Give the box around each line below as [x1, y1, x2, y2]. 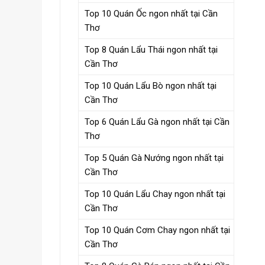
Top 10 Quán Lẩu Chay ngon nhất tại [85, 188, 225, 199]
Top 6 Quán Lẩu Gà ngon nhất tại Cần [85, 116, 230, 127]
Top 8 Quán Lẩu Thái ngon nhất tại [85, 44, 218, 55]
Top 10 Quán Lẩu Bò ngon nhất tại [85, 80, 216, 91]
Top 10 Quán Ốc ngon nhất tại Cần [85, 8, 218, 19]
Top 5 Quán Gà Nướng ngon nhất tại [85, 152, 224, 163]
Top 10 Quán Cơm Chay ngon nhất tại [85, 224, 230, 235]
